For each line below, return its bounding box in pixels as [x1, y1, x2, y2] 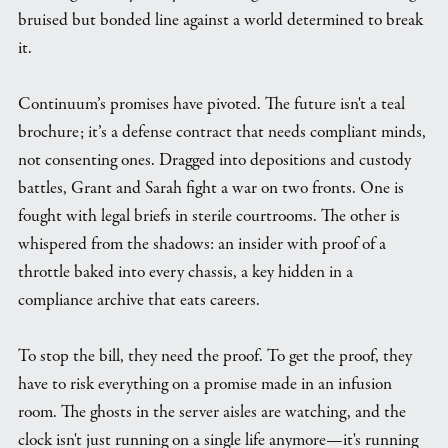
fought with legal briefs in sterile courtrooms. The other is [17, 203, 400, 228]
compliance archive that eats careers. [17, 287, 260, 312]
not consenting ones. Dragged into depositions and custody [17, 147, 411, 172]
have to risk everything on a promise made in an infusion [17, 371, 392, 396]
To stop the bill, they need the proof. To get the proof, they [17, 343, 412, 368]
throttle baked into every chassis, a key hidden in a [17, 259, 353, 284]
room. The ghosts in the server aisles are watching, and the [17, 399, 406, 424]
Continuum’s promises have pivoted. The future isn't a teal [17, 91, 405, 116]
